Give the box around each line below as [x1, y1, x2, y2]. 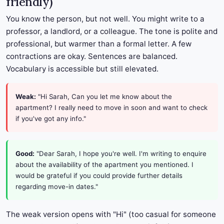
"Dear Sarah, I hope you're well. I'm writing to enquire [34, 149, 206, 158]
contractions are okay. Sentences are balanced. [6, 51, 177, 61]
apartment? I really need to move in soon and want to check [15, 103, 207, 112]
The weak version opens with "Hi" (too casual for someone [6, 209, 216, 219]
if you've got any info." [15, 114, 86, 123]
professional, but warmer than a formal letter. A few [6, 39, 191, 49]
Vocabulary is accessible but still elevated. [6, 64, 158, 74]
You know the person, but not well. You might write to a [6, 14, 204, 24]
